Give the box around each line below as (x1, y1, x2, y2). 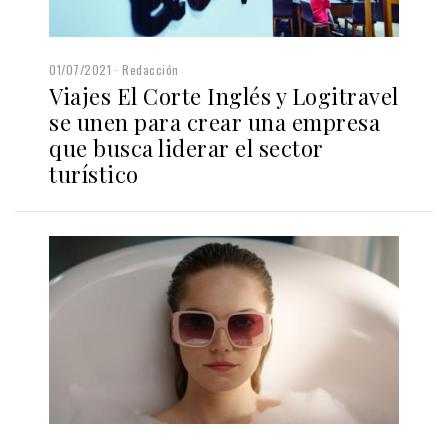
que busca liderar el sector (49, 133, 324, 164)
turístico (49, 159, 139, 190)
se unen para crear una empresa (49, 107, 380, 138)
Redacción (122, 61, 179, 79)
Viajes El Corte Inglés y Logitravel (49, 81, 399, 112)
